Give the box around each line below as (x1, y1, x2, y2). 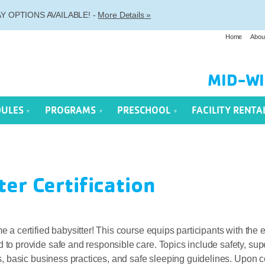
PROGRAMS (45, 104, 98, 117)
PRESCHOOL (117, 104, 173, 117)
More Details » (98, 10, 151, 20)
